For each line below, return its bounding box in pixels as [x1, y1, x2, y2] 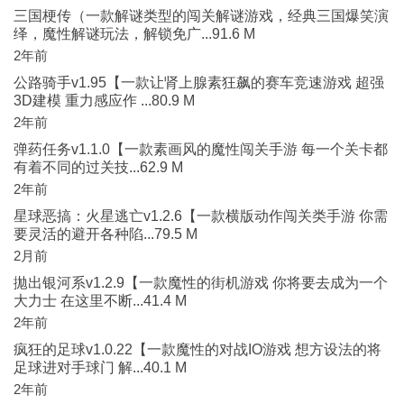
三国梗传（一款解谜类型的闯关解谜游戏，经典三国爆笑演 [14, 8, 389, 23]
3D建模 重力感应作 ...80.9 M [14, 93, 195, 108]
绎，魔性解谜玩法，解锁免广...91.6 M [14, 26, 255, 41]
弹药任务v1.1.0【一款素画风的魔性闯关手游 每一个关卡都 [14, 142, 388, 157]
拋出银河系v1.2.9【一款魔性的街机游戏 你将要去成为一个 [14, 275, 388, 290]
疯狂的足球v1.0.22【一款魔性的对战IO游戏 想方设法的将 [14, 342, 381, 357]
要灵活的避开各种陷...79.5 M [14, 226, 197, 242]
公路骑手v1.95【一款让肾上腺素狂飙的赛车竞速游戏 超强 [14, 75, 384, 90]
